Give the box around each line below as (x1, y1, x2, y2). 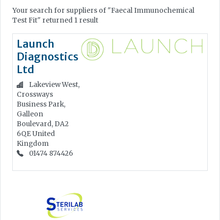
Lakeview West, (27, 80, 80, 89)
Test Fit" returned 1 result (12, 16, 98, 25)
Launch (17, 37, 55, 51)
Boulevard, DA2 (17, 119, 69, 128)
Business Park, (17, 100, 65, 109)
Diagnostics (17, 50, 79, 63)
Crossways (17, 90, 53, 99)
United (32, 129, 55, 138)
